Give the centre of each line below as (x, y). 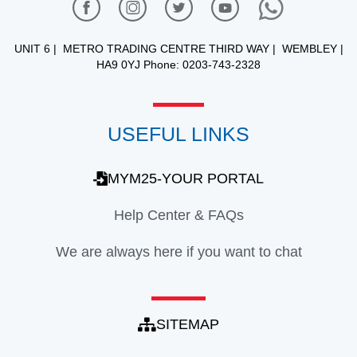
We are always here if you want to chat (178, 251)
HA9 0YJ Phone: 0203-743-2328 (178, 64)
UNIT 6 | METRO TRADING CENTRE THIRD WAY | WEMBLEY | (178, 48)
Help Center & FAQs (178, 215)
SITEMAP (188, 324)
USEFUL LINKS (178, 133)
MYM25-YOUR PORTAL (186, 178)
